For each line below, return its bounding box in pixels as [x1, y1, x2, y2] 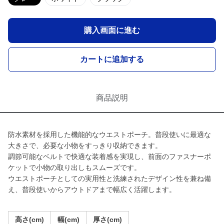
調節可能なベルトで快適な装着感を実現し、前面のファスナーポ [8, 152, 211, 160]
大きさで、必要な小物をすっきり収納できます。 [8, 141, 162, 149]
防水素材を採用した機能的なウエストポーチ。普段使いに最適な [8, 130, 211, 138]
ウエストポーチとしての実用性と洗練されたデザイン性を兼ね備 [8, 174, 211, 182]
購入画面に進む [84, 26, 140, 34]
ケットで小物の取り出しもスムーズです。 [8, 163, 141, 171]
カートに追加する [80, 55, 144, 63]
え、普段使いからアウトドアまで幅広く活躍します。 [8, 185, 176, 193]
